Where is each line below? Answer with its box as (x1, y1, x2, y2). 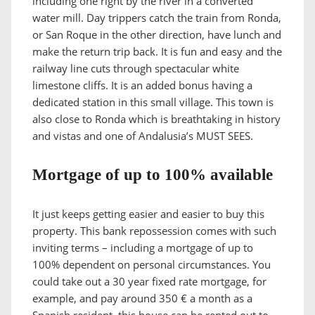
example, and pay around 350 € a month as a (32, 291, 252, 306)
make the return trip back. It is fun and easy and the (32, 44, 282, 59)
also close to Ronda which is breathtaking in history (32, 112, 281, 127)
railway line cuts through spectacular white (32, 61, 239, 76)
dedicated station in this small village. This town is (32, 95, 274, 110)
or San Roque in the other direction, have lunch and (32, 27, 281, 42)
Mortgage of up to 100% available (32, 166, 273, 184)
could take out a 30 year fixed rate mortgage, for (32, 274, 266, 289)
